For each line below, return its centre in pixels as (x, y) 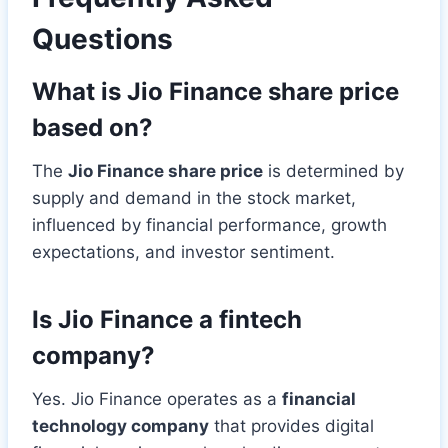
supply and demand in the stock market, (194, 197)
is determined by (333, 170)
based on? (92, 127)
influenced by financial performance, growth (209, 224)
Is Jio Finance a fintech (167, 319)
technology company (120, 425)
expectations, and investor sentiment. (183, 251)
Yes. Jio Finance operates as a (157, 398)
